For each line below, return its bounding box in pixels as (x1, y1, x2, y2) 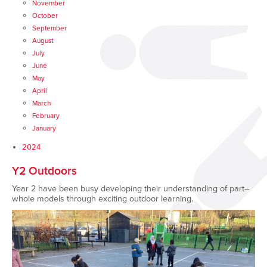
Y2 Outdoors (12, 164, 77, 178)
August (32, 36, 53, 45)
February (32, 111, 60, 120)
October (32, 11, 58, 20)
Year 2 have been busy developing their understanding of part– (12, 184, 250, 194)
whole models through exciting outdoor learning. (12, 194, 193, 204)
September (32, 24, 67, 32)
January (32, 124, 56, 132)
